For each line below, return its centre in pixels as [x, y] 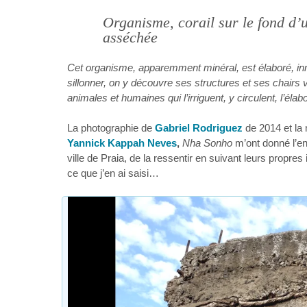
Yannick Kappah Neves [122, 143]
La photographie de [111, 128]
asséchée [130, 38]
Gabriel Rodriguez [199, 128]
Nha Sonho [207, 143]
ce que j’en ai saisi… [113, 173]
